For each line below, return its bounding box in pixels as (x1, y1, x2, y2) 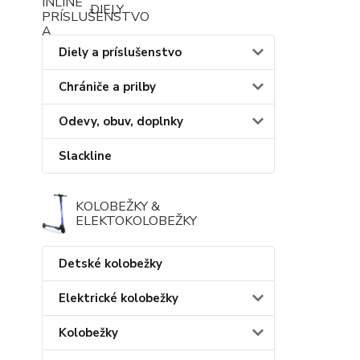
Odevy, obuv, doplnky (59, 112, 183, 129)
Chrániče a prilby (59, 78, 156, 95)
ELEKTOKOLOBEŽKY (76, 211, 198, 230)
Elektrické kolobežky (59, 289, 178, 306)
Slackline (59, 147, 112, 164)
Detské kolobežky (59, 255, 162, 272)
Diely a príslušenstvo (59, 43, 182, 60)
